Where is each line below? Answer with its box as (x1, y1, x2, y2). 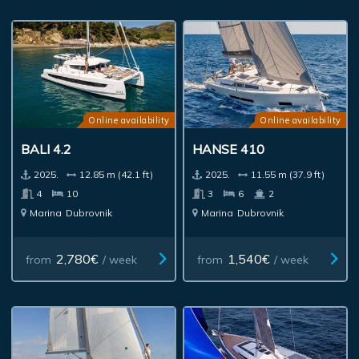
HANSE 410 (192, 140, 265, 157)
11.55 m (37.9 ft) (251, 167, 325, 180)
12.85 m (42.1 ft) (79, 167, 154, 180)
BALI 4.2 (21, 140, 72, 157)
